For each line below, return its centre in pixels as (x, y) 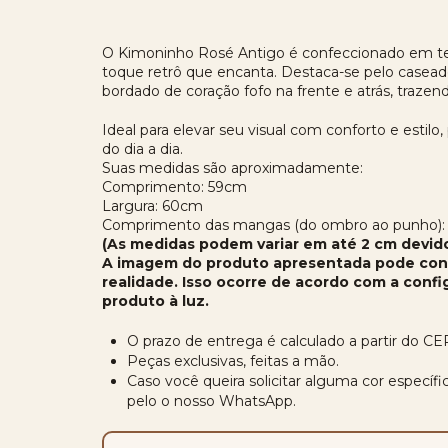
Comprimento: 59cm (174, 187)
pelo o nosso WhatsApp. (211, 401)
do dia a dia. (142, 149)
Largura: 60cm (152, 206)
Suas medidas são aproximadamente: (232, 168)
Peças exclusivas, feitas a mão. (233, 361)
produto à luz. (155, 301)
